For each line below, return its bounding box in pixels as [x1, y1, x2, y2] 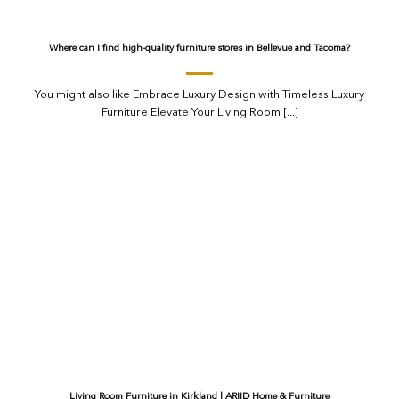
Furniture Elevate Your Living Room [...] [101, 106, 298, 118]
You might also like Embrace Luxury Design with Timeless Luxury [35, 88, 364, 101]
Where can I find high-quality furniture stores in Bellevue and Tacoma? [49, 44, 350, 54]
